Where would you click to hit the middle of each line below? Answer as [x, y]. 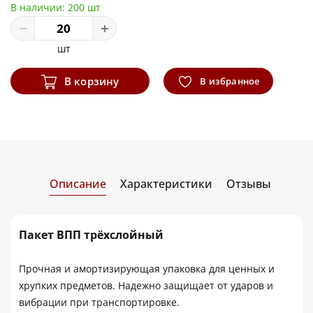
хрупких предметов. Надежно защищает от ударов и [146, 285]
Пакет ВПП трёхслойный [91, 234]
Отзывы [248, 183]
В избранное [229, 81]
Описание [78, 183]
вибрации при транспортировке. [99, 302]
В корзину [90, 81]
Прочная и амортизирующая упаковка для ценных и [147, 268]
